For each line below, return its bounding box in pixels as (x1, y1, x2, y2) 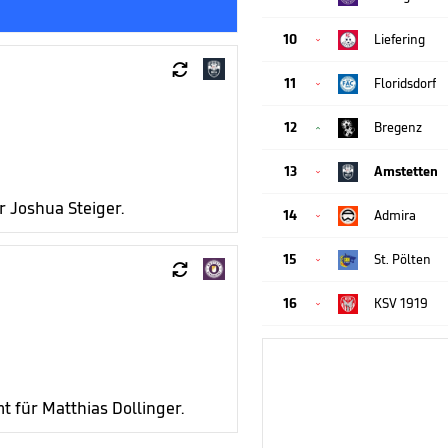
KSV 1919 (374, 294, 428, 312)
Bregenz (374, 118, 422, 136)
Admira (374, 206, 416, 224)
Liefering (374, 30, 425, 48)
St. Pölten (374, 250, 431, 268)
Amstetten (374, 162, 438, 180)
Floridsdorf (374, 74, 436, 92)
